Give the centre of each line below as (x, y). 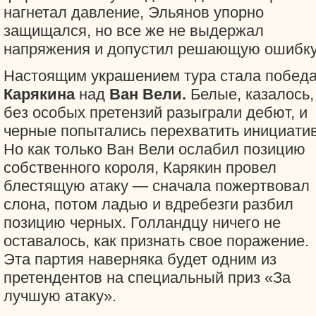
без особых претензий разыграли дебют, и (156, 113)
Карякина (39, 94)
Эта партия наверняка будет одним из (140, 259)
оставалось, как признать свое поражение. (156, 241)
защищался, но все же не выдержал (134, 31)
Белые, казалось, (250, 94)
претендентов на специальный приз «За (147, 278)
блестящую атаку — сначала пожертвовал (157, 186)
